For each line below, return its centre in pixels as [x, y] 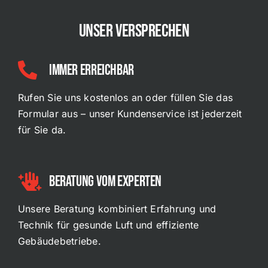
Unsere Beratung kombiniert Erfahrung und [117, 209]
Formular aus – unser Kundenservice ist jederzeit [130, 114]
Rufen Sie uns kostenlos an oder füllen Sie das [125, 98]
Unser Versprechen [134, 31]
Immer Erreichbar [91, 70]
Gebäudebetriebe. [59, 241]
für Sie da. [42, 130]
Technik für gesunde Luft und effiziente [108, 225]
